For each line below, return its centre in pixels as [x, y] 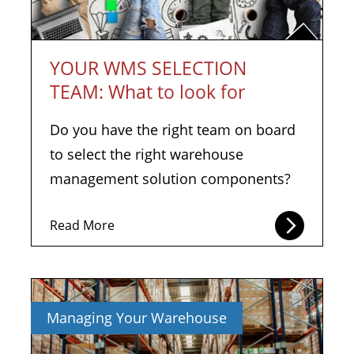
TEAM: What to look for [147, 92]
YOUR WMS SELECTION [148, 68]
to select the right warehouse [147, 154]
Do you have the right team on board [173, 130]
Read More [82, 225]
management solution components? [170, 179]
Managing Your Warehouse [137, 318]
